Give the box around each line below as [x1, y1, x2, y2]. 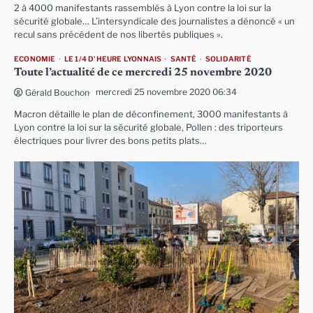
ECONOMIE [14, 54, 56, 64]
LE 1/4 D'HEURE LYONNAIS [64, 54, 162, 64]
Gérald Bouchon [25, 87, 89, 98]
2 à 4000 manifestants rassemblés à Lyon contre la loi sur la [14, 3, 271, 13]
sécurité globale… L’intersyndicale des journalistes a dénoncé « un [14, 16, 295, 27]
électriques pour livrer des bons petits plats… [14, 136, 207, 146]
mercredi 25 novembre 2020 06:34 [96, 87, 237, 97]
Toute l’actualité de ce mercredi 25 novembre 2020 [14, 67, 272, 78]
